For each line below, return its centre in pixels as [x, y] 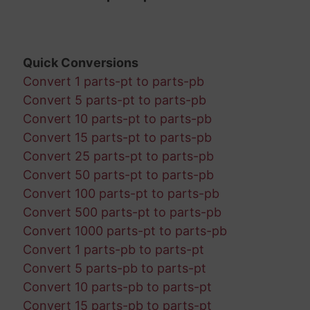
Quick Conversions [80, 63]
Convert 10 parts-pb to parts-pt [117, 287]
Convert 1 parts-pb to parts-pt [113, 250]
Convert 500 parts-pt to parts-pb [122, 212]
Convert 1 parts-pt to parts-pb [113, 82]
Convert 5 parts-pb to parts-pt [114, 268]
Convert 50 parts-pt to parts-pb [118, 175]
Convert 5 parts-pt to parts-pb [114, 100]
